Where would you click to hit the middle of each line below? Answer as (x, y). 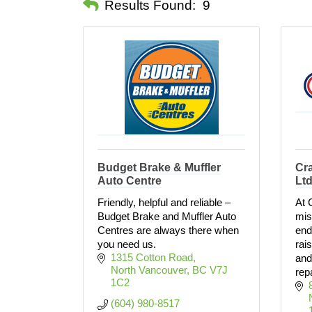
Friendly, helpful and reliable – (164, 202)
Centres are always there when (168, 230)
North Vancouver (148, 270)
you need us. (127, 244)
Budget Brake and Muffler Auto (167, 216)
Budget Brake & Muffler (159, 167)
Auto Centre (130, 181)
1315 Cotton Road (151, 257)
